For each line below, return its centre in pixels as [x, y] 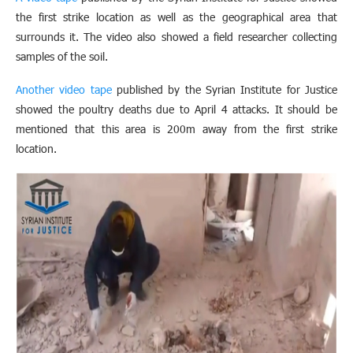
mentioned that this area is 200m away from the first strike [176, 129]
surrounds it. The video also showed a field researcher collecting [176, 37]
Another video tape [64, 90]
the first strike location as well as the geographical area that [176, 17]
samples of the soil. [62, 57]
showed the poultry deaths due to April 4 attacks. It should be [176, 110]
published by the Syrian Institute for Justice [225, 90]
